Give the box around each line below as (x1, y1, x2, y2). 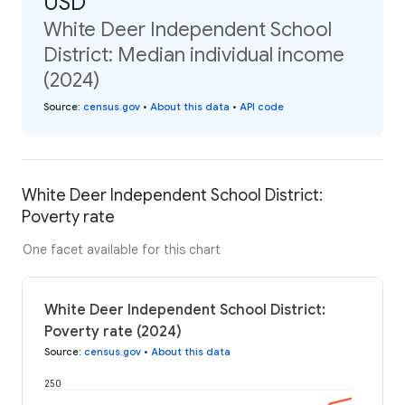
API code (240, 99, 284, 113)
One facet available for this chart (23, 240, 221, 258)
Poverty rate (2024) (44, 322, 182, 341)
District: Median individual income (43, 42, 344, 67)
